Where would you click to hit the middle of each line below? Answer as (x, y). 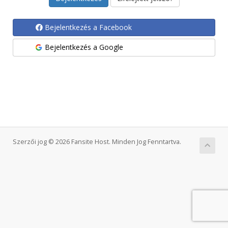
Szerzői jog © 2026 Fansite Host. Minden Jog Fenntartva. (97, 141)
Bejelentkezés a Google (84, 47)
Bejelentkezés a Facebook (88, 27)
